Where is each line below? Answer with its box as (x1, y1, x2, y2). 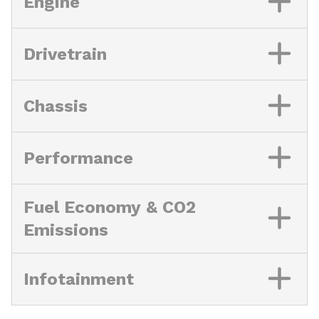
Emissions (23, 220, 108, 240)
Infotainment (23, 269, 134, 289)
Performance (23, 148, 133, 168)
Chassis (23, 96, 88, 116)
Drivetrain (23, 44, 107, 64)
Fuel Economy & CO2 (23, 197, 196, 217)
